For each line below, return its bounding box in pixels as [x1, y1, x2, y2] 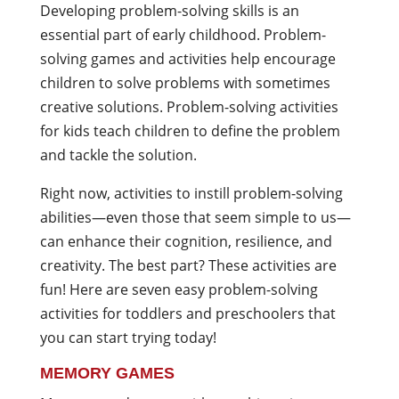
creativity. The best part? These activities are [39, 256, 337, 275]
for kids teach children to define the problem [39, 121, 340, 141]
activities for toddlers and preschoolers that [39, 304, 336, 323]
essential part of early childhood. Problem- [39, 25, 326, 45]
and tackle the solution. [39, 145, 197, 165]
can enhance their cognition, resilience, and [39, 232, 332, 251]
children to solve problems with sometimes [39, 73, 330, 93]
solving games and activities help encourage [39, 49, 336, 69]
